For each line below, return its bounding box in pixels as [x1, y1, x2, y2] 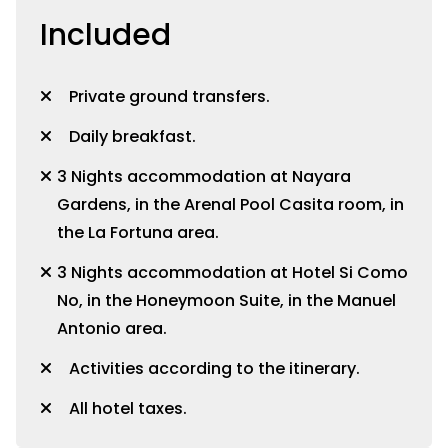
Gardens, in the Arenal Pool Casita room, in [57, 193, 404, 217]
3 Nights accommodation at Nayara [57, 165, 351, 189]
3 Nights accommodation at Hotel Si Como [57, 261, 408, 285]
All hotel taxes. [69, 397, 187, 421]
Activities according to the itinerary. [69, 357, 360, 381]
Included [40, 14, 171, 57]
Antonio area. [57, 317, 167, 341]
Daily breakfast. [69, 125, 196, 149]
